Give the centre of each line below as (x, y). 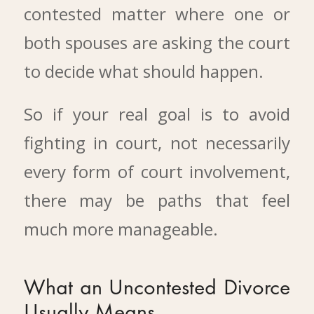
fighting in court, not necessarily (157, 143)
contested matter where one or (157, 13)
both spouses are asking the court (157, 42)
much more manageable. (121, 229)
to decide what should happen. (143, 71)
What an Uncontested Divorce (157, 289)
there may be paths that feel (157, 200)
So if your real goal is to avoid (157, 114)
